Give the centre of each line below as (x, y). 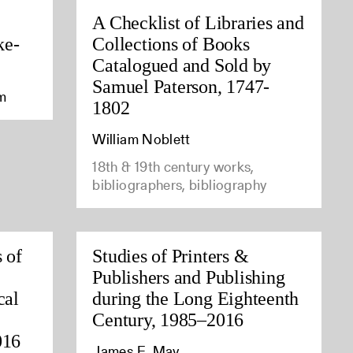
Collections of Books (171, 44)
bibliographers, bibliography (180, 184)
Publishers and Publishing (189, 277)
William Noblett (141, 139)
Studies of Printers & (171, 256)
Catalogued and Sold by (182, 65)
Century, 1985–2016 (168, 320)
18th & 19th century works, (173, 166)
